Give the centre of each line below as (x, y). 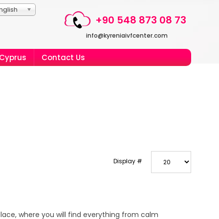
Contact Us (63, 57)
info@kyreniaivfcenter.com (127, 35)
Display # (128, 161)
